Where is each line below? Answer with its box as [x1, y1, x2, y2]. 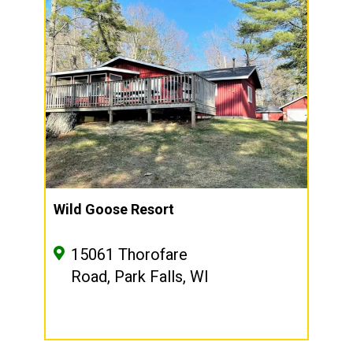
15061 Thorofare [71, 245, 188, 265]
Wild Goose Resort [54, 201, 174, 218]
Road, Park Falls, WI [71, 267, 209, 287]
